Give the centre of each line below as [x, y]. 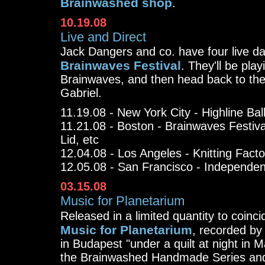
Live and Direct [103, 37]
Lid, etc [80, 140]
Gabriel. [81, 93]
